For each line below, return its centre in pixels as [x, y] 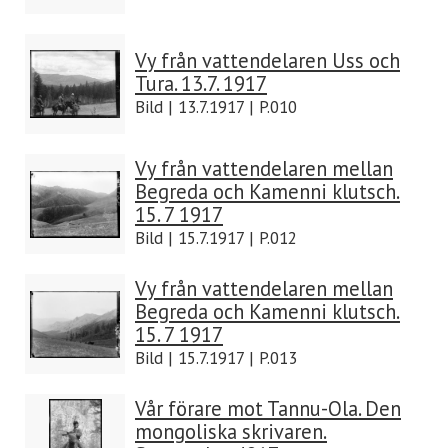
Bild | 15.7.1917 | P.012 [216, 238]
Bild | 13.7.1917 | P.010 [216, 107]
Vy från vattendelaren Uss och [267, 60]
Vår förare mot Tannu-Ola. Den [268, 408]
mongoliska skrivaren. [231, 431]
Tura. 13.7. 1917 [201, 83]
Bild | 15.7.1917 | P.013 [216, 358]
